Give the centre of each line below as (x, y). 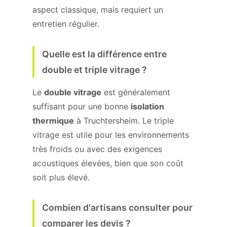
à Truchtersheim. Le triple (124, 121)
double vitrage (73, 92)
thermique (53, 121)
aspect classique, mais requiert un (98, 10)
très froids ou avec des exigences (97, 149)
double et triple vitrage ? (94, 70)
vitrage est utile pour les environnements (111, 135)
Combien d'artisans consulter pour (117, 207)
